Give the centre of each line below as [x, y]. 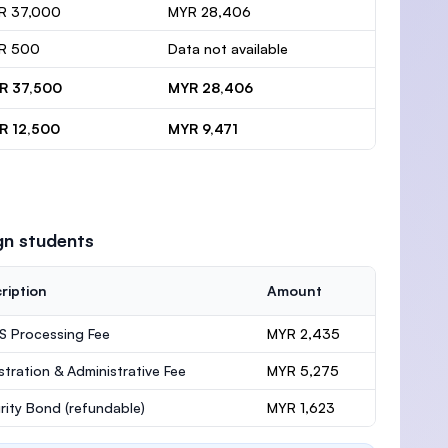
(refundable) [104, 407]
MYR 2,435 [303, 333]
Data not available [228, 48]
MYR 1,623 [300, 407]
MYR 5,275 [302, 370]
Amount [294, 290]
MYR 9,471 [203, 128]
